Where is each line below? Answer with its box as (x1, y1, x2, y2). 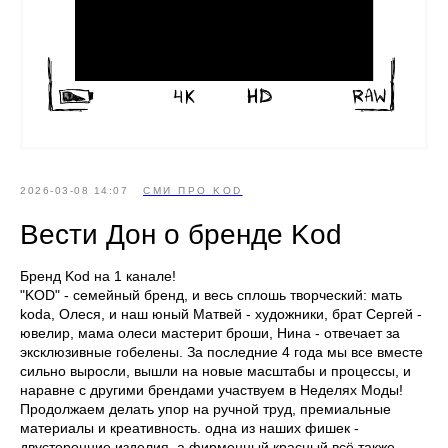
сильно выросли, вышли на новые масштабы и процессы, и (20, 363, 411, 379)
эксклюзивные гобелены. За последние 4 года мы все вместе (20, 344, 423, 360)
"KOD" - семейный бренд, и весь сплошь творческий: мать (20, 287, 402, 303)
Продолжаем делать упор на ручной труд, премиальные (20, 401, 391, 417)
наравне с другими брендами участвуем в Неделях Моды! (20, 382, 403, 398)
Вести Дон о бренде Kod (20, 219, 342, 250)
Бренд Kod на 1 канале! (20, 268, 176, 284)
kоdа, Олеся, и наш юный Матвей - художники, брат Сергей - (20, 306, 422, 322)
